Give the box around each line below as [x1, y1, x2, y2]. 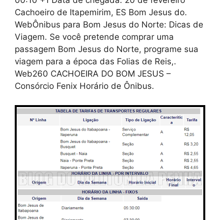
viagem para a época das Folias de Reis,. [15, 56, 176, 67]
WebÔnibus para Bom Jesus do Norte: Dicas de [15, 20, 203, 30]
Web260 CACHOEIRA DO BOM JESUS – [15, 69, 171, 79]
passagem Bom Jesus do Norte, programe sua [15, 44, 198, 55]
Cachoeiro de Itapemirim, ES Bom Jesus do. [15, 7, 187, 18]
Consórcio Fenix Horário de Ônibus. [15, 81, 154, 91]
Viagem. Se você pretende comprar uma [15, 32, 174, 42]
